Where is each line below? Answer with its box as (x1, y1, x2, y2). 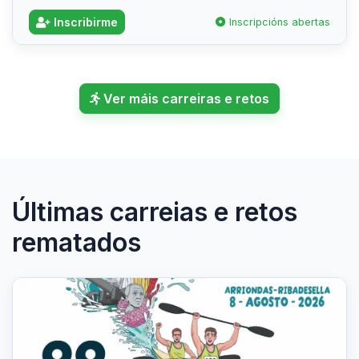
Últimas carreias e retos (12, 196, 297, 228)
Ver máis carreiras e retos (100, 90, 269, 107)
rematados (12, 226, 141, 258)
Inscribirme (50, 14, 118, 29)
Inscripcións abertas (226, 15, 330, 28)
